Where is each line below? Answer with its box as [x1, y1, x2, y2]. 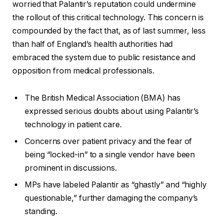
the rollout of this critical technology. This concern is [12, 12, 204, 22]
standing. [25, 207, 58, 217]
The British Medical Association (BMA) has [25, 93, 181, 103]
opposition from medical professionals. [12, 66, 154, 75]
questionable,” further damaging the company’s [25, 193, 198, 203]
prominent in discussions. [25, 163, 117, 173]
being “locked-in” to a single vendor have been [25, 150, 195, 160]
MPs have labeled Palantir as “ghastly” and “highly [25, 180, 207, 190]
